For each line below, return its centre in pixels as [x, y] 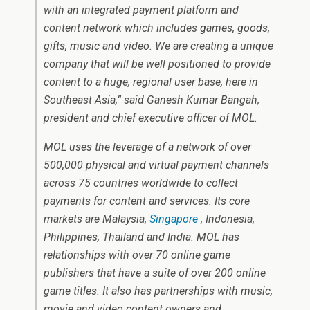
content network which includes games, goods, [157, 28]
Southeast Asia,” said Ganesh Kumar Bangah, [152, 100]
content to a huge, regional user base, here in [151, 82]
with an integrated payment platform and [141, 10]
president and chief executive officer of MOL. [151, 118]
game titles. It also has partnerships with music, [158, 291]
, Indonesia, [226, 219]
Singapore [174, 219]
